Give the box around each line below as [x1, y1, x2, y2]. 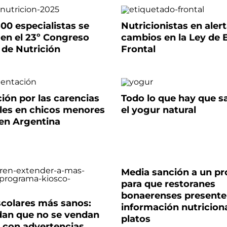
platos [121, 213, 150, 224]
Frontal [121, 44, 156, 55]
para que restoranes [121, 178, 215, 190]
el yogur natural [121, 104, 196, 116]
